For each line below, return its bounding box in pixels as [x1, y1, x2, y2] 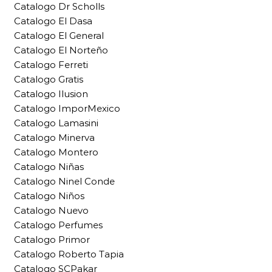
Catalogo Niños [14, 190, 84, 202]
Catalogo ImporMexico [14, 103, 120, 114]
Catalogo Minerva [14, 132, 95, 143]
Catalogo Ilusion [14, 88, 88, 100]
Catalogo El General [14, 30, 104, 41]
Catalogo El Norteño [14, 44, 108, 56]
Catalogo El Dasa [14, 15, 92, 27]
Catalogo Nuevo [14, 205, 89, 216]
